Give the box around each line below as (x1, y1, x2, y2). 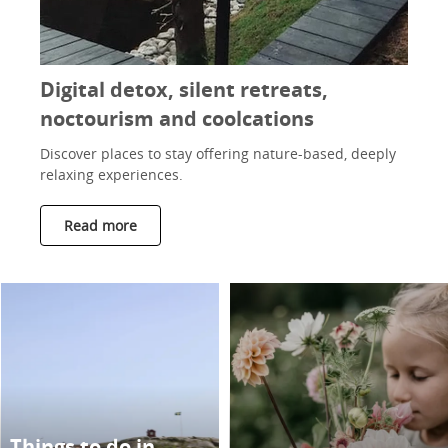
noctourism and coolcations (40, 105, 314, 132)
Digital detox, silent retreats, (40, 76, 328, 103)
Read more (64, 216, 137, 235)
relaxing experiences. (40, 165, 183, 184)
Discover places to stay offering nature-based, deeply (40, 144, 396, 163)
